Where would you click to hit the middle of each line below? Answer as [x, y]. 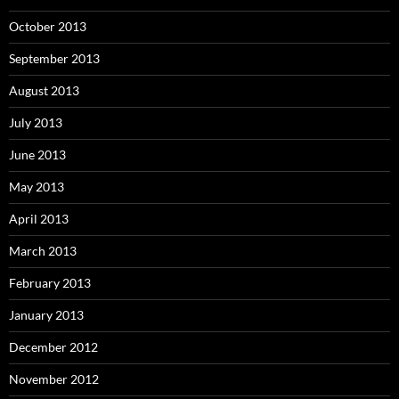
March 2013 [43, 250]
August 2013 [44, 90]
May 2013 [37, 186]
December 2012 [53, 346]
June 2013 [37, 154]
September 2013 [54, 58]
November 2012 [54, 379]
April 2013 [39, 218]
